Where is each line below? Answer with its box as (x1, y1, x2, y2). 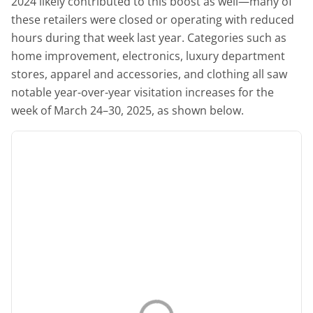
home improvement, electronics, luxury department (11, 48, 285, 64)
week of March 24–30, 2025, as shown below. (11, 102, 244, 118)
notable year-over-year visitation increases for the (11, 84, 274, 100)
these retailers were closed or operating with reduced (11, 11, 294, 27)
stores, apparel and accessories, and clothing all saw (11, 66, 287, 82)
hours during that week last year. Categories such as (11, 29, 286, 45)
